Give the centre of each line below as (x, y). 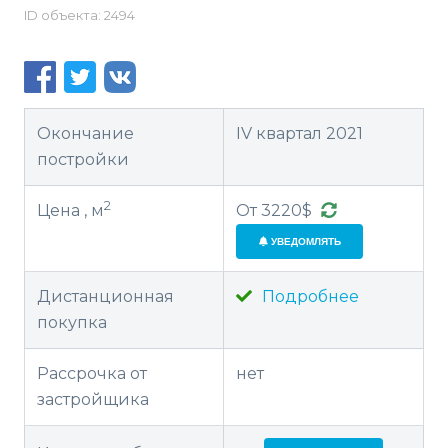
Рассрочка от (92, 374)
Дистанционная (105, 297)
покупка (72, 323)
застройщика (93, 400)
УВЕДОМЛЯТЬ (304, 242)
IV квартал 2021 (299, 134)
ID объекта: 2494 (79, 14)
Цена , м (70, 211)
